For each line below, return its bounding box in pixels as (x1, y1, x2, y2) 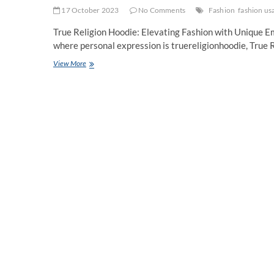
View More (53, 59, 86, 68)
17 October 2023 (60, 6, 119, 15)
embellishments (86, 102, 133, 111)
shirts (86, 113, 102, 122)
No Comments (136, 6, 186, 15)
